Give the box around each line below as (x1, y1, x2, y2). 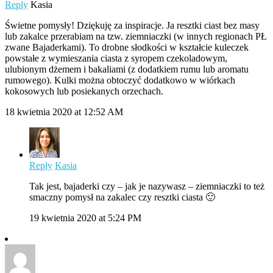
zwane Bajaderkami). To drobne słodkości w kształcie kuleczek (5, 41, 249, 52)
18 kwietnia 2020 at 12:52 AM (5, 106, 123, 117)
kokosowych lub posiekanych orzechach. (5, 85, 163, 96)
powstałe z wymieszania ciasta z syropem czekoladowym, (5, 52, 227, 63)
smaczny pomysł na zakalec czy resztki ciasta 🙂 (29, 191, 215, 202)
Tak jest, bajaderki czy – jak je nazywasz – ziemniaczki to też (29, 180, 264, 191)
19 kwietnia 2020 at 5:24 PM (29, 212, 141, 223)
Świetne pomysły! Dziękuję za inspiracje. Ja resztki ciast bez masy (5, 19, 260, 30)
